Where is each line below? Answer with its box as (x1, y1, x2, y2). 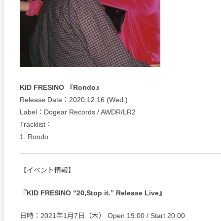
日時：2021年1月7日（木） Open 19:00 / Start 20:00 (20, 212, 185, 220)
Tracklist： (20, 120, 52, 128)
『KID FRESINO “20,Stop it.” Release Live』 (20, 189, 166, 197)
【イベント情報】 (20, 166, 75, 174)
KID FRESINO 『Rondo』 (20, 83, 103, 91)
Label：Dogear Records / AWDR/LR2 (20, 108, 136, 116)
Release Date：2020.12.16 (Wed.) (20, 96, 128, 104)
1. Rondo (20, 133, 48, 141)
